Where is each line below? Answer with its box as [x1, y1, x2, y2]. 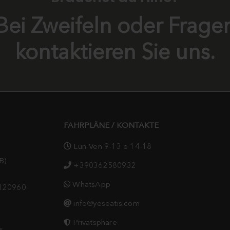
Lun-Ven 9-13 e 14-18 [71, 141, 152, 151]
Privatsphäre [73, 217, 117, 227]
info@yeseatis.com [73, 198, 140, 208]
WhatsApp [72, 179, 111, 189]
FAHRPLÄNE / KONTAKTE [64, 120, 159, 130]
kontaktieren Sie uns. [15, 39, 215, 64]
